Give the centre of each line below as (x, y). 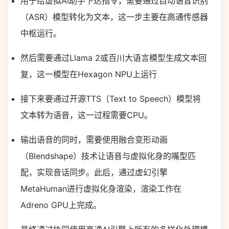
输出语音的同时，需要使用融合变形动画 (94, 140)
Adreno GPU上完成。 (61, 205)
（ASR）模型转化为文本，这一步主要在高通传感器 (114, 17)
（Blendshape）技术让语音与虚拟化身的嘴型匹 (108, 156)
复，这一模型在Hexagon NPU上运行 (89, 74)
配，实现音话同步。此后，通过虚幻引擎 (94, 172)
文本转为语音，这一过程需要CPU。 (86, 115)
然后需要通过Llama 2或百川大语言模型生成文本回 (113, 58)
